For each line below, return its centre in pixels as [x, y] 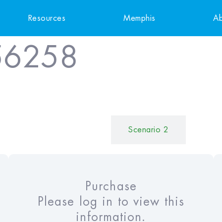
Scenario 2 [148, 130]
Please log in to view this [111, 202]
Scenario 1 [74, 130]
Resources [47, 18]
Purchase [111, 187]
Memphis [139, 18]
